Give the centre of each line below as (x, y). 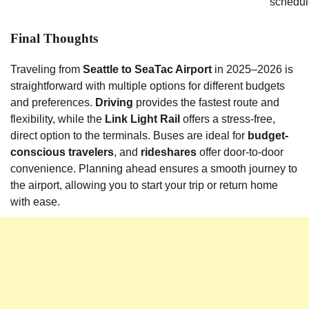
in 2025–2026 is (252, 70)
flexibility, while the (58, 119)
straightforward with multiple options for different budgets (148, 86)
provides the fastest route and (206, 103)
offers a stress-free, (228, 119)
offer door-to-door (240, 152)
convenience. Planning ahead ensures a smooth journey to (154, 169)
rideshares (169, 152)
